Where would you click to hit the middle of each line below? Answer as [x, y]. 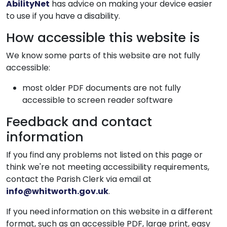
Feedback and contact [79, 122]
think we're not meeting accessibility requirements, [108, 167]
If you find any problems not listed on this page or [104, 155]
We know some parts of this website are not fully [103, 55]
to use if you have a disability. [63, 16]
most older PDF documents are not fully [102, 88]
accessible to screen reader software [98, 100]
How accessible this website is [103, 38]
